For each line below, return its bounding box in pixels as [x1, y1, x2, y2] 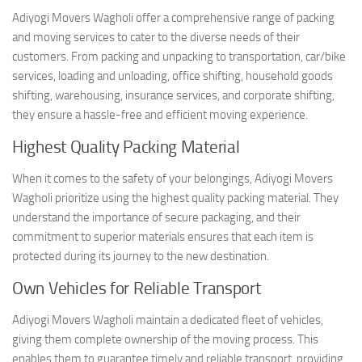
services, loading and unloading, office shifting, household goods [12, 68, 333, 83]
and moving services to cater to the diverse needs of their [12, 29, 300, 44]
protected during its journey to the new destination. [12, 248, 269, 263]
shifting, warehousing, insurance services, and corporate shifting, [12, 87, 335, 103]
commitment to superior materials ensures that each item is [12, 229, 314, 244]
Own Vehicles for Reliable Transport [12, 278, 261, 298]
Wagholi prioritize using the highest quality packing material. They [12, 190, 339, 205]
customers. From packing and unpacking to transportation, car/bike [12, 48, 346, 64]
